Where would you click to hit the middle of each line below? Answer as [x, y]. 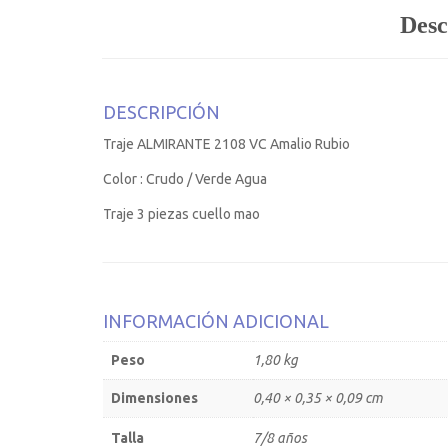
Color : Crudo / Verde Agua [185, 178]
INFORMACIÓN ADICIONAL [216, 320]
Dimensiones [154, 397]
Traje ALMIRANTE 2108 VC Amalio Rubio [226, 143]
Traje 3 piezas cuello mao [181, 213]
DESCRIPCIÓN [161, 111]
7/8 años [280, 437]
